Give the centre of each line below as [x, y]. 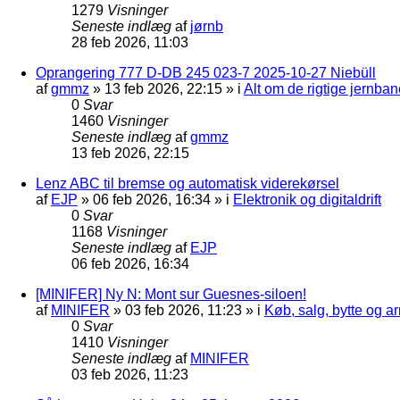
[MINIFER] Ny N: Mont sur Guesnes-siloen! [171, 294]
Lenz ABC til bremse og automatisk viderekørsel [187, 183]
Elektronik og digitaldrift [307, 199]
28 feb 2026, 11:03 [130, 42]
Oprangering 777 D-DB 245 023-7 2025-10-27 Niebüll [206, 72]
